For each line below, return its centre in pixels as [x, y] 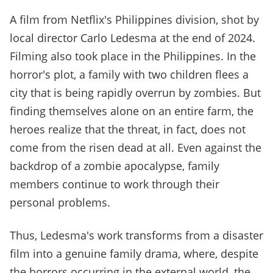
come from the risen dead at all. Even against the [136, 148]
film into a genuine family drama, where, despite [134, 254]
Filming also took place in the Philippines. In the [133, 56]
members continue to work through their [115, 184]
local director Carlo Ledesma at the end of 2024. [133, 38]
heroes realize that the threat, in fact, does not [128, 129]
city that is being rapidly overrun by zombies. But [135, 93]
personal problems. [60, 203]
